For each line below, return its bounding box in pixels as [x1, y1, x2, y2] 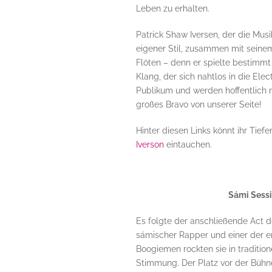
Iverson [135, 140, 164, 150]
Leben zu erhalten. [135, 4, 212, 14]
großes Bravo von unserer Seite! [135, 100, 262, 110]
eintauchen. [163, 140, 212, 150]
